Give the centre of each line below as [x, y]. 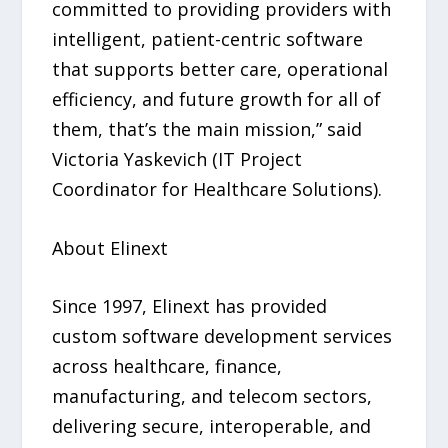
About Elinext [110, 247]
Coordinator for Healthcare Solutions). [217, 188]
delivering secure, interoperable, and [212, 426]
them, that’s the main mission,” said [207, 128]
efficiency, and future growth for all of [217, 98]
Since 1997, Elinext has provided [190, 306]
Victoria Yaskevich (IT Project [177, 158]
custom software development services [222, 336]
